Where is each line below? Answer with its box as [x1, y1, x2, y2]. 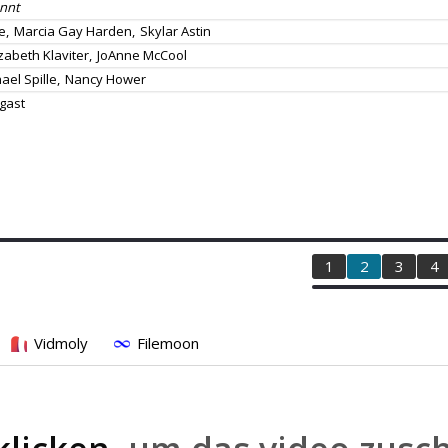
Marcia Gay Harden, [14, 22, 135, 40]
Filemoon [137, 333, 199, 353]
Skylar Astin [140, 22, 211, 40]
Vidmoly [34, 333, 88, 353]
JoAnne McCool [97, 46, 187, 64]
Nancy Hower [65, 70, 146, 88]
